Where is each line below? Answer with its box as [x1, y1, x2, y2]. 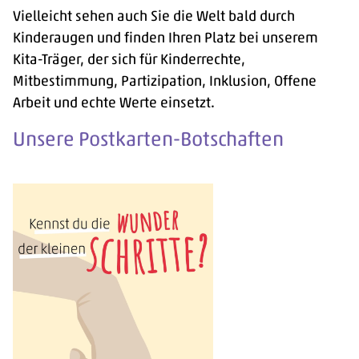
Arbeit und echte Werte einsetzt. [13, 93, 215, 111]
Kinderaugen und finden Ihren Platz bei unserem [13, 28, 318, 46]
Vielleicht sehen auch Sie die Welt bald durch [13, 6, 295, 25]
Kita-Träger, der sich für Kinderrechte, [13, 50, 245, 68]
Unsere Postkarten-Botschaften [13, 126, 284, 151]
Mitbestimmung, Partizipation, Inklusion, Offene [13, 71, 317, 90]
